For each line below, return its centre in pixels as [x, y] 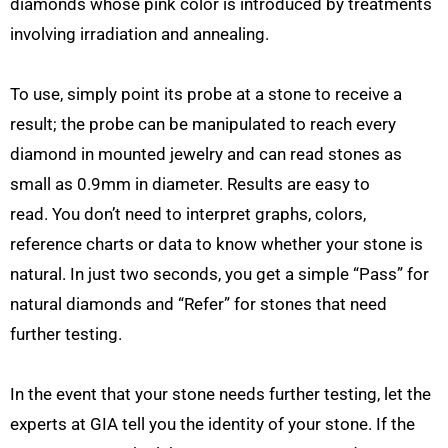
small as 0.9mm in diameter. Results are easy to [190, 184]
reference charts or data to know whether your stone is [216, 244]
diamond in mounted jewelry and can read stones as [206, 154]
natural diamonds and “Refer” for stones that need [198, 304]
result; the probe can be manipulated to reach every [203, 124]
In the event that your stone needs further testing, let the [220, 394]
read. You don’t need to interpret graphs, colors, [188, 214]
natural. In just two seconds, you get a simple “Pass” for [219, 274]
